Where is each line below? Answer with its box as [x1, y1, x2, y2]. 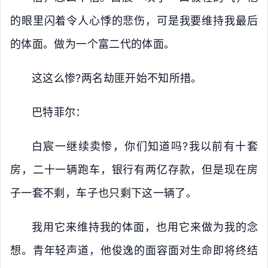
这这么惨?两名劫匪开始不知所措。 [32, 72, 202, 84]
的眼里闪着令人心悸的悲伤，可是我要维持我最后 [10, 14, 258, 27]
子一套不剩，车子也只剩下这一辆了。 [10, 187, 197, 199]
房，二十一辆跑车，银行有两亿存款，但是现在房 [10, 163, 258, 176]
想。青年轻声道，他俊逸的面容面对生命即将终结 [10, 244, 258, 257]
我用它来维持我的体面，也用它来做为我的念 [32, 221, 258, 233]
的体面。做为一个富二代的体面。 [10, 38, 175, 50]
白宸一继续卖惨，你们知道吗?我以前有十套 [32, 140, 258, 153]
